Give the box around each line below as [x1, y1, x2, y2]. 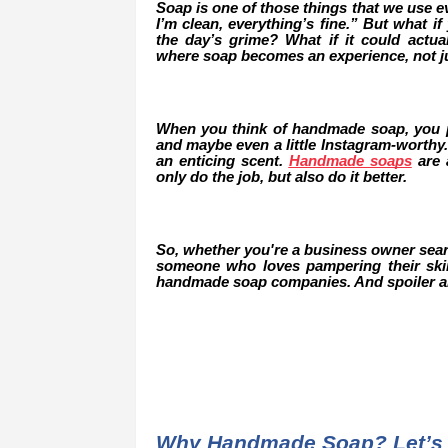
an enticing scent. [155, 152, 283, 169]
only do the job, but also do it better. [155, 168, 407, 185]
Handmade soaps [288, 152, 412, 169]
